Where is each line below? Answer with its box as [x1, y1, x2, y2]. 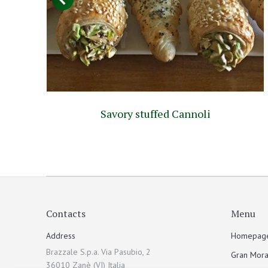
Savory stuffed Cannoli [100, 106, 211, 121]
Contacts [46, 206, 86, 220]
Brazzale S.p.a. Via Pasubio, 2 [46, 246, 151, 257]
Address [46, 230, 75, 241]
